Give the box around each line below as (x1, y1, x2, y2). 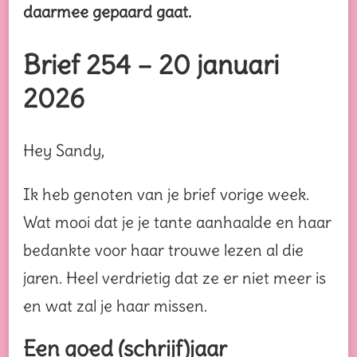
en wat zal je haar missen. (23, 296, 207, 316)
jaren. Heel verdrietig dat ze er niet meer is (23, 268, 326, 288)
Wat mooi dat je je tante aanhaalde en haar (23, 212, 331, 233)
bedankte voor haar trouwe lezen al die (23, 240, 304, 261)
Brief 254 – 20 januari (23, 47, 279, 81)
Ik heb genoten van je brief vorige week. (23, 184, 309, 205)
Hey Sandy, (23, 140, 104, 161)
